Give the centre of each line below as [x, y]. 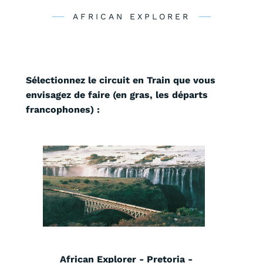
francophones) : [63, 110]
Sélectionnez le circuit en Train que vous [121, 80]
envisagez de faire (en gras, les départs [117, 95]
